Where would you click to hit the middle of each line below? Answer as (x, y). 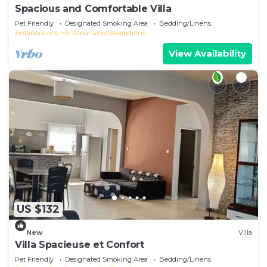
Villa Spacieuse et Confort (80, 244)
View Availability (207, 53)
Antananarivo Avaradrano (105, 32)
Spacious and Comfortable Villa (93, 8)
